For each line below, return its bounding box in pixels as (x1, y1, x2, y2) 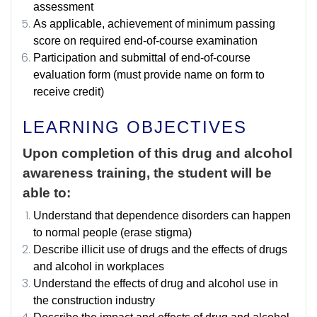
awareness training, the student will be (23, 166, 272, 181)
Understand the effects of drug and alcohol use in (33, 277, 278, 289)
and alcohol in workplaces (33, 260, 164, 272)
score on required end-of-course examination (33, 35, 258, 47)
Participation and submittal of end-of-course (33, 52, 250, 64)
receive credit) (33, 86, 104, 98)
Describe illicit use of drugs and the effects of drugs (33, 243, 287, 255)
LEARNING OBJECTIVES (23, 117, 247, 137)
